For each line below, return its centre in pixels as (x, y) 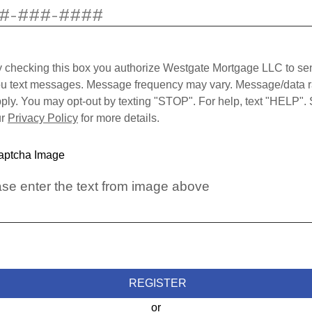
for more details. (119, 118)
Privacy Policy (43, 118)
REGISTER (157, 283)
